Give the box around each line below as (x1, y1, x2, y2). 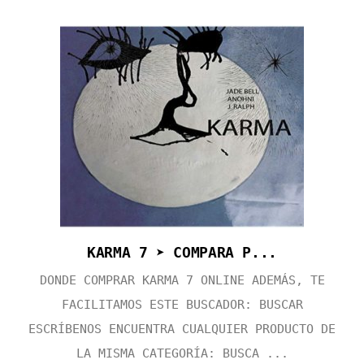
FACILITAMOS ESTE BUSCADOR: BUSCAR (61, 297, 303, 313)
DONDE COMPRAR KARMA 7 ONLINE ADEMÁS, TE (39, 273, 325, 288)
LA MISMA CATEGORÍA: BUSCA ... (76, 346, 288, 362)
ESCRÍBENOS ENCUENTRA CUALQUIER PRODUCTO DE (28, 322, 336, 337)
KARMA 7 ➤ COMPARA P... (86, 244, 278, 262)
